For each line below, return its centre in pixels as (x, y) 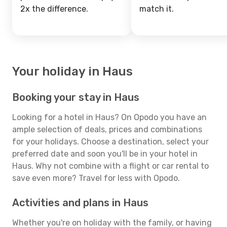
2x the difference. (54, 9)
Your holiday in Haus (72, 71)
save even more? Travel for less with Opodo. (96, 178)
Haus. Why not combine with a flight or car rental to (110, 166)
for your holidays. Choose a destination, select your (110, 142)
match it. (157, 9)
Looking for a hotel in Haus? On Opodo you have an (109, 117)
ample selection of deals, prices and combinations (107, 129)
